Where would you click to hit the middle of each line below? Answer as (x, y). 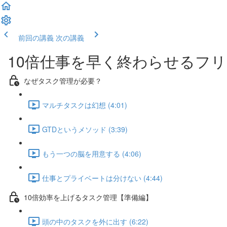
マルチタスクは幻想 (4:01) (85, 105)
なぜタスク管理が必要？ (63, 80)
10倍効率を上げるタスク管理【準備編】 (88, 197)
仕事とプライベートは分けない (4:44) (102, 178)
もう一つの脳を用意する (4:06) (92, 153)
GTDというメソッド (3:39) (85, 129)
